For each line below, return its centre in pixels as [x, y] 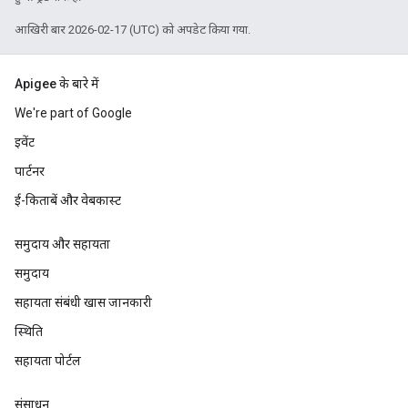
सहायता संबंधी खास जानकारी [83, 302]
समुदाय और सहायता [62, 244]
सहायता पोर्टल [48, 361]
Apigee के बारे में [57, 84]
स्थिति [29, 331]
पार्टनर [30, 171]
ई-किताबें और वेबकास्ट [68, 200]
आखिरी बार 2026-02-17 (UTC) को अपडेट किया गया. [133, 30]
